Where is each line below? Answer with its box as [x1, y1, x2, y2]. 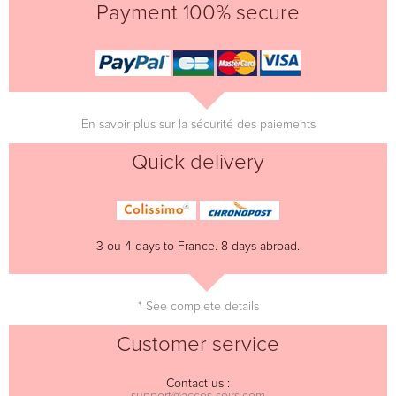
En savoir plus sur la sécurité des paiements [80, 118, 316, 131]
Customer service [117, 333, 279, 355]
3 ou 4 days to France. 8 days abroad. [96, 240, 300, 253]
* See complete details [137, 300, 259, 313]
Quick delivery [132, 151, 264, 173]
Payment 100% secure [96, 2, 300, 24]
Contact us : [166, 377, 230, 390]
